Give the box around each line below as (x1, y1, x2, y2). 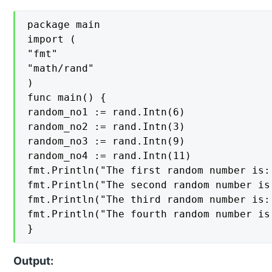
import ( (27, 33, 76, 46)
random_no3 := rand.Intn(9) (27, 135, 186, 148)
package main (27, 19, 101, 31)
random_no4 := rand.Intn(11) (27, 150, 192, 162)
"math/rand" (27, 63, 95, 75)
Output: (13, 254, 54, 268)
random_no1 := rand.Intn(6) (27, 106, 186, 118)
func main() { (27, 92, 107, 104)
